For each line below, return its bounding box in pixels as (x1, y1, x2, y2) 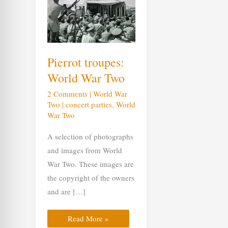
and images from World (47, 145, 122, 155)
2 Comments (47, 88, 88, 99)
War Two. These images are (47, 158, 134, 169)
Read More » (67, 213, 109, 224)
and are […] (47, 186, 85, 196)
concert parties (65, 99, 112, 109)
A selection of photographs (47, 131, 133, 141)
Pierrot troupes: (47, 53, 124, 70)
